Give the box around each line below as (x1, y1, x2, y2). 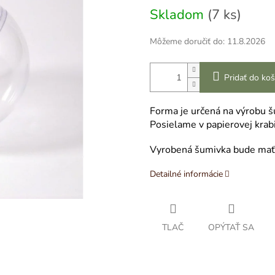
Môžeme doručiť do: (150, 36, 225, 48)
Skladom (150, 6, 207, 25)
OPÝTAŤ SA (208, 221, 254, 233)
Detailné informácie (150, 168, 223, 180)
